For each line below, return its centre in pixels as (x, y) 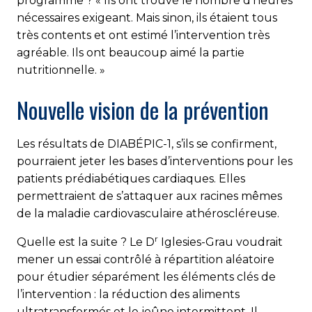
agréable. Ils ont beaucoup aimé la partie (131, 52)
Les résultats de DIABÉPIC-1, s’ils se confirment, (147, 143)
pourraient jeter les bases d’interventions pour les (155, 161)
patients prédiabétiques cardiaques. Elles (131, 178)
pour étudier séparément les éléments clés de (146, 276)
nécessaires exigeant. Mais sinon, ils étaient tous (147, 17)
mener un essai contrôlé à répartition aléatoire (146, 259)
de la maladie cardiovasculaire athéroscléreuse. (148, 213)
